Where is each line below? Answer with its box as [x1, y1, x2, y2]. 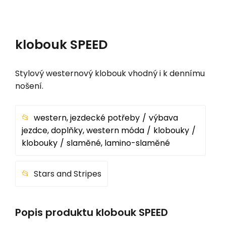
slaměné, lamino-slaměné [67, 137, 170, 149]
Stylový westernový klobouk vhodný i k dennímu [15, 67, 205, 79]
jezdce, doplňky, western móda [22, 124, 144, 136]
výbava [149, 111, 178, 124]
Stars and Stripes [34, 167, 101, 180]
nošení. [15, 80, 43, 92]
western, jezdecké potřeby [34, 111, 140, 124]
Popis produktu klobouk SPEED [15, 205, 168, 220]
